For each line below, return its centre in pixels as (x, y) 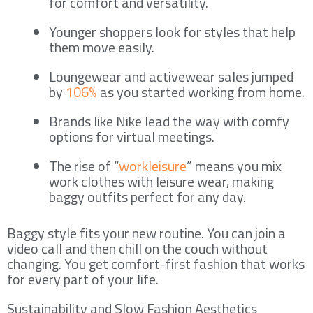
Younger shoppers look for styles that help (172, 31)
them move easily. (102, 47)
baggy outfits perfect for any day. (147, 196)
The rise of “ (84, 166)
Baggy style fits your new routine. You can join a (146, 233)
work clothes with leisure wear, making (161, 181)
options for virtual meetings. (132, 136)
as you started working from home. (201, 92)
